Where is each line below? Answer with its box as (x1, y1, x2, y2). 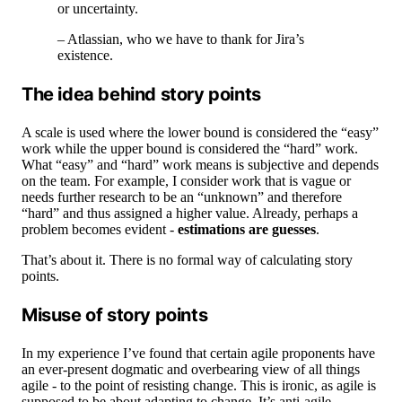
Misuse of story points (22, 304, 208, 327)
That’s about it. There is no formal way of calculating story (22, 252, 353, 268)
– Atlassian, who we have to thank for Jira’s (57, 31, 304, 48)
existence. (57, 48, 113, 64)
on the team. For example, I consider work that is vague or (22, 173, 351, 189)
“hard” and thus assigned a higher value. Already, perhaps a (22, 205, 358, 222)
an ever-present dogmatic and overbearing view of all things (22, 362, 360, 378)
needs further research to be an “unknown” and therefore (22, 189, 342, 205)
